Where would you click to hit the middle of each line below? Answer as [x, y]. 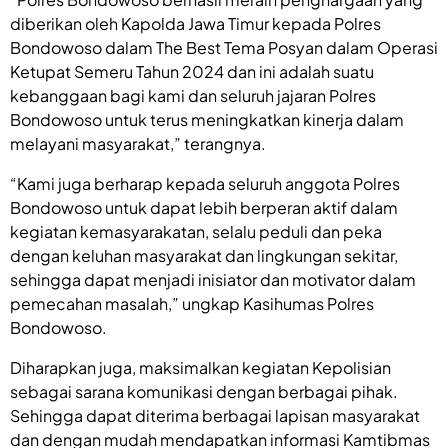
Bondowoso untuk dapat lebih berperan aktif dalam [204, 207]
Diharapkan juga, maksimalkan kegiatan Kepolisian [200, 367]
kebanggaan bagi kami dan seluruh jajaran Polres [193, 95]
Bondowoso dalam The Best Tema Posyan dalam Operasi [224, 47]
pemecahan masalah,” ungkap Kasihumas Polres [192, 303]
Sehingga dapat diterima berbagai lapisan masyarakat [215, 415]
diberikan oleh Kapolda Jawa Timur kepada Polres [195, 23]
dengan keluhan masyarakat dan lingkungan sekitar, [204, 255]
